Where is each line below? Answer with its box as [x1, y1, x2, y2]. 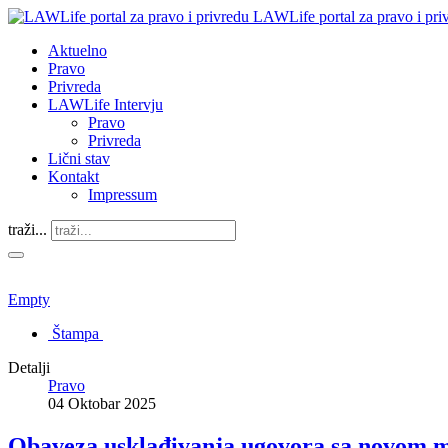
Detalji [8, 359, 50, 376]
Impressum [88, 186, 157, 203]
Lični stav [48, 150, 110, 167]
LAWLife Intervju [48, 96, 163, 113]
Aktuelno [48, 42, 107, 59]
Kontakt [48, 168, 99, 185]
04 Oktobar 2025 [48, 395, 156, 412]
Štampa [48, 325, 103, 342]
